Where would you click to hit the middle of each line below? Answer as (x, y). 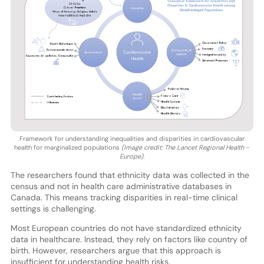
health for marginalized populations (68, 147)
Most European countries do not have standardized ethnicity (126, 228)
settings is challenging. (53, 208)
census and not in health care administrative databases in (121, 186)
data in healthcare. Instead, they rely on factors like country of (129, 239)
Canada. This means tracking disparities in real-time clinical (124, 197)
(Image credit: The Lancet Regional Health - (186, 147)
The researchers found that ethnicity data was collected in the (130, 175)
